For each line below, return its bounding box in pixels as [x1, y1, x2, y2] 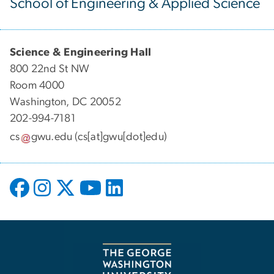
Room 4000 [10, 80, 65, 91]
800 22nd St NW [10, 63, 90, 75]
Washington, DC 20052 [10, 96, 121, 108]
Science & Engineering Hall [10, 46, 152, 58]
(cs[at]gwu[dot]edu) [72, 131, 168, 143]
